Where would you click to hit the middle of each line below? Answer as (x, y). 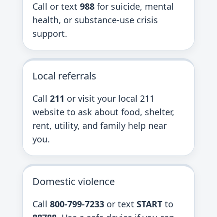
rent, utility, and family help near (100, 125)
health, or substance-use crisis (95, 20)
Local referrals (64, 76)
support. (50, 33)
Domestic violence (74, 181)
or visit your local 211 (109, 98)
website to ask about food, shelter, (103, 112)
